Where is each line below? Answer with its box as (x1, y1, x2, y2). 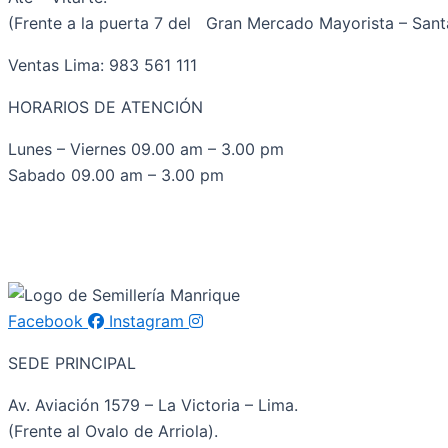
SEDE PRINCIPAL (8, 353, 136, 373)
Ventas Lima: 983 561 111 (8, 55, 197, 75)
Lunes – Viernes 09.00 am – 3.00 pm (8, 139, 284, 159)
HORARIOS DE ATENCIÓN (8, 97, 203, 117)
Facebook (8, 311, 83, 331)
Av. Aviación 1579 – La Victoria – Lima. (8, 395, 298, 415)
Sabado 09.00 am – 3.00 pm (8, 165, 224, 185)
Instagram (109, 311, 184, 331)
